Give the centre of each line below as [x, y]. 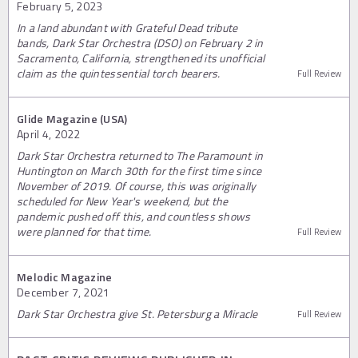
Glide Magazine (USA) [72, 118]
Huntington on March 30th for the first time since [139, 170]
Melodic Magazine [65, 276]
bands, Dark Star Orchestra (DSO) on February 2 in [140, 42]
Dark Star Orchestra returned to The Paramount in [140, 155]
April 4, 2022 [49, 133]
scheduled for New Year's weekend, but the [123, 201]
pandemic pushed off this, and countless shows [134, 216]
